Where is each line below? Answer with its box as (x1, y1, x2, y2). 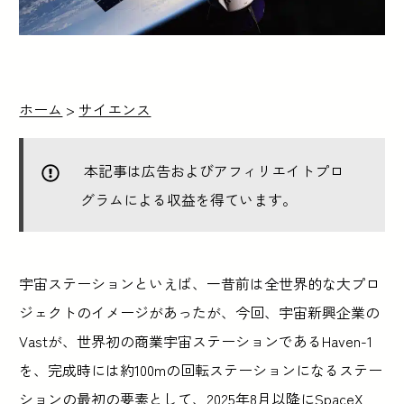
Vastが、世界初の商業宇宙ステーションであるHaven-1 (19, 329, 373, 352)
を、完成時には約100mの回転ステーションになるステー (19, 358, 383, 381)
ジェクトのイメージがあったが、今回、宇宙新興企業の (19, 300, 381, 323)
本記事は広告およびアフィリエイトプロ (80, 159, 344, 181)
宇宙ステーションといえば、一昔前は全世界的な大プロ (19, 271, 381, 294)
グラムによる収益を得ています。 (80, 188, 298, 210)
